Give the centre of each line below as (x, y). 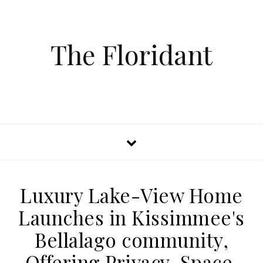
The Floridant (131, 54)
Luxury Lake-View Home (131, 195)
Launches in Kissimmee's (131, 217)
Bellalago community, (131, 240)
